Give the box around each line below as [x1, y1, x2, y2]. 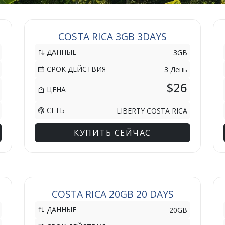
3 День [164, 64, 187, 74]
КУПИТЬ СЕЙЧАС [74, 127, 151, 138]
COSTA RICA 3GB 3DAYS [58, 30, 167, 43]
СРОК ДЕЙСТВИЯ [45, 64, 106, 74]
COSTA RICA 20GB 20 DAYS [51, 187, 174, 201]
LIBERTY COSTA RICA [117, 105, 187, 116]
